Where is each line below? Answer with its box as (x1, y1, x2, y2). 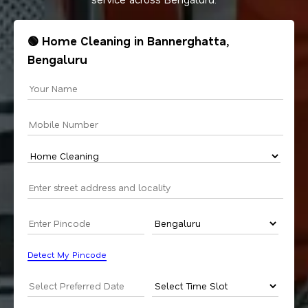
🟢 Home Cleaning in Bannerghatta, (27, 34, 229, 48)
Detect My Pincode (27, 249, 107, 261)
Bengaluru (27, 52, 87, 67)
